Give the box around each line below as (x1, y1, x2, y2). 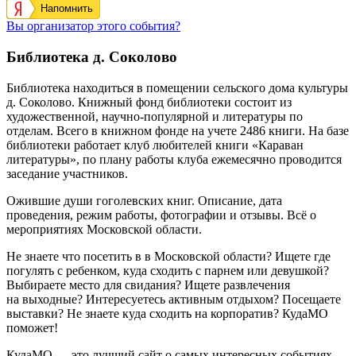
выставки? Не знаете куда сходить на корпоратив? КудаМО (6, 306, 328, 320)
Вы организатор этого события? (6, 19, 180, 33)
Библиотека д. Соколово (6, 48, 177, 66)
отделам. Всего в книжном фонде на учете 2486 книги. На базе (6, 123, 349, 137)
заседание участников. (6, 166, 128, 180)
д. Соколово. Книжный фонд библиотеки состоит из (6, 95, 292, 109)
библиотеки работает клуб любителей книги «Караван (6, 137, 304, 152)
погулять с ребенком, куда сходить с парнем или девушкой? (6, 263, 329, 277)
